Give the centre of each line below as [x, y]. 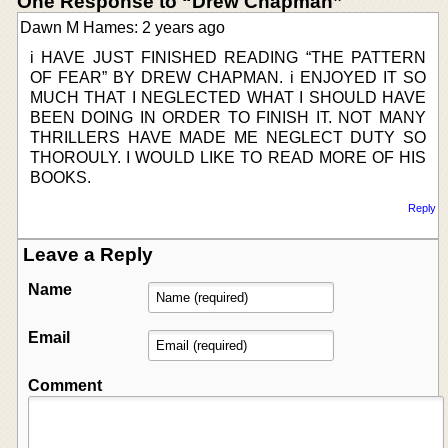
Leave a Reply [88, 254]
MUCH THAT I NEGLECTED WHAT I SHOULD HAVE [228, 97]
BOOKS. [60, 177]
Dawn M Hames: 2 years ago [122, 27]
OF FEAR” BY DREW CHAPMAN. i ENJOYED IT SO [228, 77]
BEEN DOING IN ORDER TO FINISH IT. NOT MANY [228, 117]
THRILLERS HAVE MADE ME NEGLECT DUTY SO [228, 137]
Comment [65, 385]
